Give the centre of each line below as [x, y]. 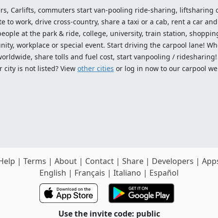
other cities [96, 68]
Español [164, 173]
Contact [99, 161]
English [53, 173]
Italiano [127, 173]
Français [90, 173]
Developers [173, 161]
